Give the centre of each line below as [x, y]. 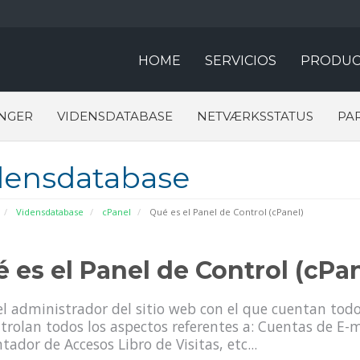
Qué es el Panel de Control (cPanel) [225, 212]
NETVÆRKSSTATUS [255, 116]
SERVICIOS [241, 61]
